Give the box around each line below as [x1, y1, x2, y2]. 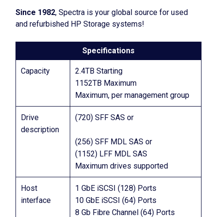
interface [21, 196, 51, 205]
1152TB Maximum [75, 78, 137, 88]
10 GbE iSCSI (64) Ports [75, 196, 156, 205]
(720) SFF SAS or [75, 113, 134, 122]
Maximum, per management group [75, 91, 189, 100]
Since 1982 [15, 8, 55, 17]
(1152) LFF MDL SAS [75, 149, 147, 158]
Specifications [82, 46, 135, 55]
